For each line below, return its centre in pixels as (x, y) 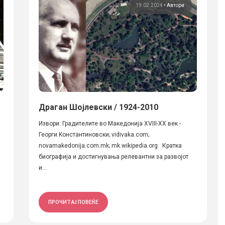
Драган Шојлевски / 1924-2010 (98, 107)
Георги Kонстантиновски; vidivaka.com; (94, 135)
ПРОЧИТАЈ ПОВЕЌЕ (73, 202)
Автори (175, 5)
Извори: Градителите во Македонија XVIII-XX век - (109, 124)
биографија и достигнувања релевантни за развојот (113, 157)
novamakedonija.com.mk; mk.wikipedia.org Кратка (110, 146)
